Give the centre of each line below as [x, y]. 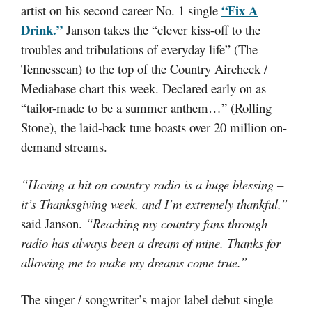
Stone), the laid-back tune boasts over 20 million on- [154, 127]
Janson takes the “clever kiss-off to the [162, 30]
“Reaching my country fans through [177, 223]
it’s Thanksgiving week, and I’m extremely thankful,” [154, 203]
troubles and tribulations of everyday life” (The [139, 49]
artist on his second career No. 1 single [121, 10]
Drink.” [42, 30]
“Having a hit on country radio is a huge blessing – [152, 184]
